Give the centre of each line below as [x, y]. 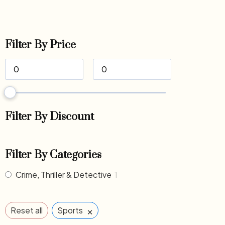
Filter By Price [40, 45]
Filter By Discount [49, 117]
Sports [70, 210]
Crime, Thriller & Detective [64, 174]
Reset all [27, 210]
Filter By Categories [53, 155]
